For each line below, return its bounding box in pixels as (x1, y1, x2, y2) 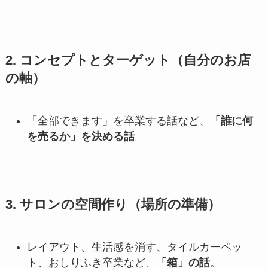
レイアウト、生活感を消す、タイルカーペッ (26, 241, 242, 254)
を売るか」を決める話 (26, 130, 135, 143)
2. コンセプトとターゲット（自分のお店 (5, 53, 251, 68)
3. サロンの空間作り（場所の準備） (5, 197, 221, 212)
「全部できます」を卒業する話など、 (26, 115, 210, 127)
